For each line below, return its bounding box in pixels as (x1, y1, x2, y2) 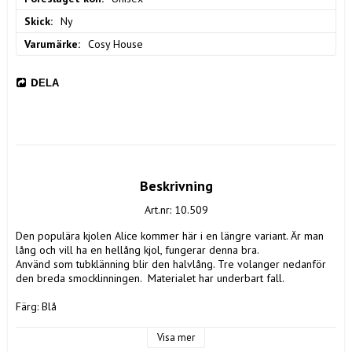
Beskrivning (139, 177, 213, 196)
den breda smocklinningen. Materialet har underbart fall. (16, 271, 287, 286)
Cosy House (88, 37, 143, 52)
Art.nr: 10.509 (144, 203, 208, 218)
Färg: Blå (16, 299, 57, 314)
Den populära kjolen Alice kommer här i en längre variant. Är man (16, 229, 324, 244)
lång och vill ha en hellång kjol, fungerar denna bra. (16, 243, 262, 258)
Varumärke (24, 37, 78, 52)
